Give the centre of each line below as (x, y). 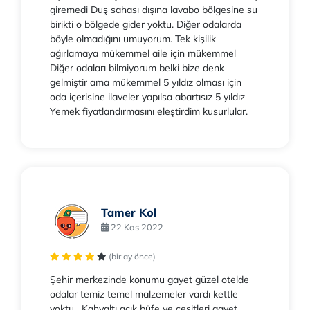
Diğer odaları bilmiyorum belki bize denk (137, 68)
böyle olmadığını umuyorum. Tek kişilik (133, 39)
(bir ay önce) (132, 257)
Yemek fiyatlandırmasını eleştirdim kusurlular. (149, 112)
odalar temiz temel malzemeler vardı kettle (144, 294)
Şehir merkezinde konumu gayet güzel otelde (149, 280)
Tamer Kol (129, 212)
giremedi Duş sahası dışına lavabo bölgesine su (154, 10)
